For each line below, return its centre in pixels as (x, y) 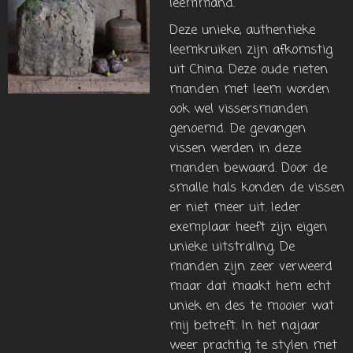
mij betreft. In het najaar (245, 325)
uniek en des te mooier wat (252, 306)
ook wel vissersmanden (239, 109)
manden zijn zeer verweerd (251, 266)
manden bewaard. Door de (248, 168)
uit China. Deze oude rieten (249, 69)
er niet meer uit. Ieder (235, 207)
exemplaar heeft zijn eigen (248, 227)
